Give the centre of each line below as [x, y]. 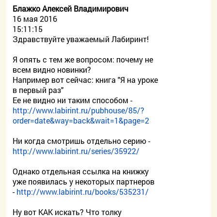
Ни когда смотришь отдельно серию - [82, 141]
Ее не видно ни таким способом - [73, 100]
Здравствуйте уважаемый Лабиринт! [81, 39]
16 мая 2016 [35, 19]
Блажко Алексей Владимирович [71, 8]
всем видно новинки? [52, 70]
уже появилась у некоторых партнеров [84, 181]
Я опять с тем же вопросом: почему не [83, 59]
